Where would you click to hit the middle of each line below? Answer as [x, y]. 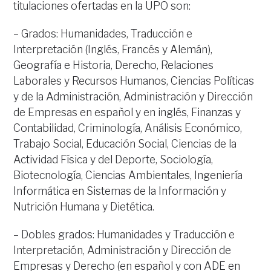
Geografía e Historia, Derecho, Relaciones [114, 65]
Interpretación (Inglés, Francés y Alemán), [113, 50]
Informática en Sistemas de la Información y [120, 191]
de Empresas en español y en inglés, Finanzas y [127, 113]
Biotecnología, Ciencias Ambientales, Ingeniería [128, 175]
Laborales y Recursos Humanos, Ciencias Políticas [134, 81]
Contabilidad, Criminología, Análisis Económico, [128, 128]
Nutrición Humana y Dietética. [84, 207]
